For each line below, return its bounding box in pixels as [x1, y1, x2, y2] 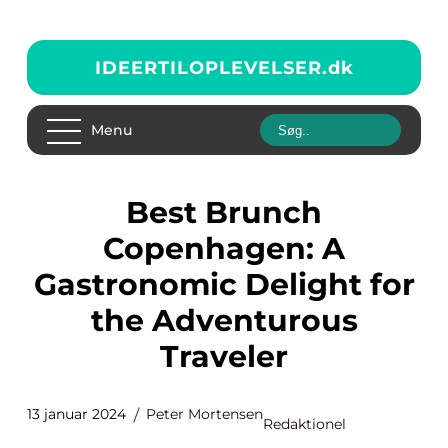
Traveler [160, 338, 288, 375]
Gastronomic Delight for [33, 266, 415, 303]
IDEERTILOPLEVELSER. [94, 56, 328, 79]
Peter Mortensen [146, 405, 263, 423]
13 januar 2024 [27, 405, 126, 423]
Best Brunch [126, 194, 149, 231]
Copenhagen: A [103, 230, 345, 267]
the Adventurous [90, 302, 358, 339]
